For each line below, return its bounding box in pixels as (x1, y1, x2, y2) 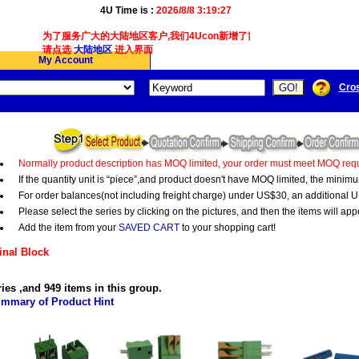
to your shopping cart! (179, 222, 276, 233)
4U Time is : (100, 5, 156, 16)
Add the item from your (18, 222, 119, 233)
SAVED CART (118, 222, 179, 233)
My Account (38, 54, 93, 66)
